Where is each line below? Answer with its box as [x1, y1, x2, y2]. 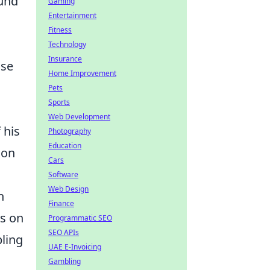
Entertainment [48, 10, 96, 20]
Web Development [48, 111, 110, 122]
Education [48, 140, 81, 151]
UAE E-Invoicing [48, 242, 101, 252]
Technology [48, 39, 86, 49]
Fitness [48, 25, 72, 35]
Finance [48, 198, 74, 209]
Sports [48, 97, 70, 107]
